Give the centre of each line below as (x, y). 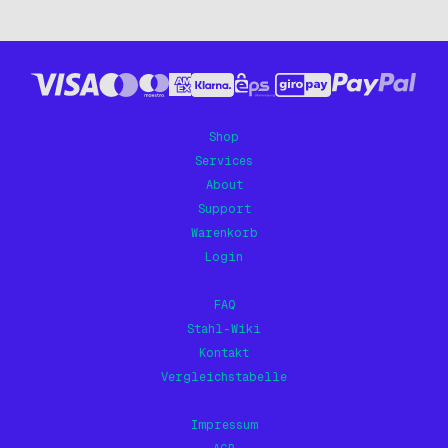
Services (224, 161)
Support (224, 209)
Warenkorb (224, 233)
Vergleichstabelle (224, 377)
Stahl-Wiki (224, 329)
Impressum (224, 425)
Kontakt (224, 353)
